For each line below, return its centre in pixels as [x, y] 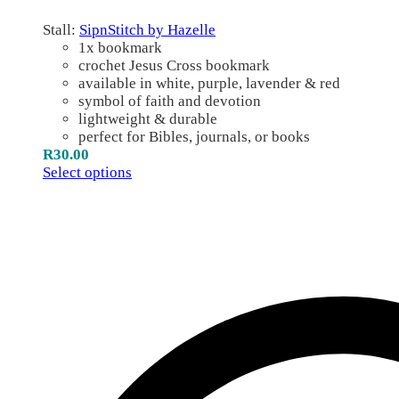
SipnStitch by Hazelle [147, 29]
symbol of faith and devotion [170, 101]
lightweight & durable [148, 118]
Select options [87, 172]
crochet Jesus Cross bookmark [174, 65]
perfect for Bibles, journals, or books [194, 136]
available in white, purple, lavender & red [209, 83]
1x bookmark [120, 47]
